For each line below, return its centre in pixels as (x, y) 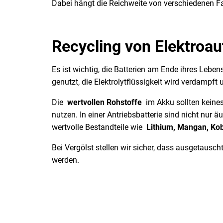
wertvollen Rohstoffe (105, 102)
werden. (67, 160)
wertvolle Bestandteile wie (99, 127)
